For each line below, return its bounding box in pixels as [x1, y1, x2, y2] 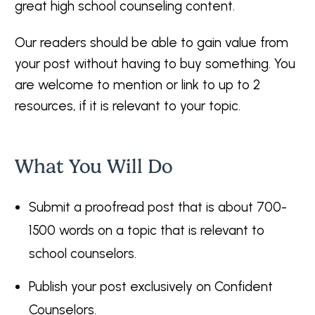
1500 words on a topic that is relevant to [29, 222, 264, 238]
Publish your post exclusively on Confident [29, 278, 273, 295]
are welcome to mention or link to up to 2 [15, 77, 260, 93]
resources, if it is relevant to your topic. [15, 98, 240, 114]
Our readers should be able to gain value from [15, 34, 288, 51]
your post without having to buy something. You [15, 56, 295, 72]
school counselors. [29, 245, 136, 262]
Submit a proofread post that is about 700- [29, 199, 287, 215]
